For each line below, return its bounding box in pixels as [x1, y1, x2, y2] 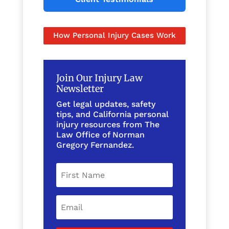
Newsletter [56, 82, 104, 95]
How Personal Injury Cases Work [53, 31, 176, 40]
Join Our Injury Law [56, 72, 143, 84]
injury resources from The [56, 119, 159, 129]
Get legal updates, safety [56, 99, 155, 109]
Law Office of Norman [56, 129, 145, 140]
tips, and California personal [56, 109, 169, 119]
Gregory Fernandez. [56, 140, 134, 150]
